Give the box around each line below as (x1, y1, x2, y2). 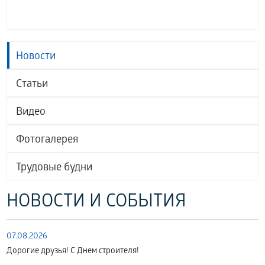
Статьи (16, 79, 49, 91)
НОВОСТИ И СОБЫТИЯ (7, 192, 187, 214)
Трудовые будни (16, 162, 93, 174)
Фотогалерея (16, 134, 79, 147)
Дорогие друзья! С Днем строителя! (7, 247, 140, 257)
